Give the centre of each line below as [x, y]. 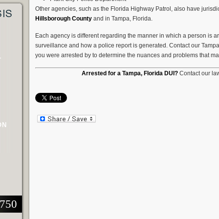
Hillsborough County [63, 19]
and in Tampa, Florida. [122, 19]
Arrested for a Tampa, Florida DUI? [130, 73]
